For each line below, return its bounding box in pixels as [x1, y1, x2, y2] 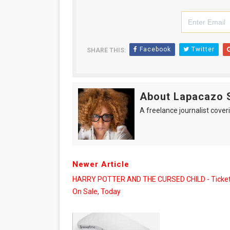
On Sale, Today [72, 187, 121, 196]
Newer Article [72, 160, 129, 169]
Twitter [189, 46, 215, 53]
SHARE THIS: [86, 47, 126, 54]
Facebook [137, 46, 171, 53]
